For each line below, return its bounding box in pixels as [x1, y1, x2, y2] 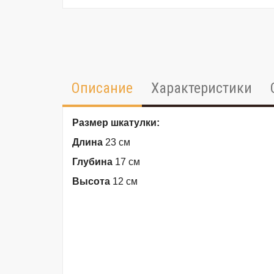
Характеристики [151, 80, 252, 97]
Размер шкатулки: [72, 117, 160, 128]
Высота [72, 176, 110, 187]
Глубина [72, 157, 113, 167]
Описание [72, 80, 133, 97]
